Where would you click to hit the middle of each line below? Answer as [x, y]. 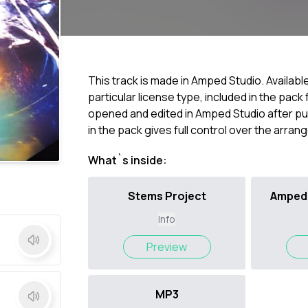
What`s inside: [128, 161]
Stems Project [167, 196]
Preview [167, 247]
